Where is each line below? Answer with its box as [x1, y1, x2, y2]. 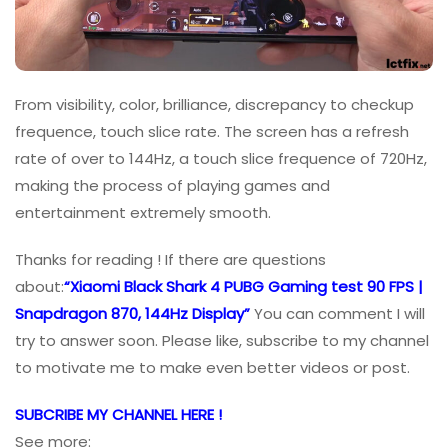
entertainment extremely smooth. [15, 202, 271, 224]
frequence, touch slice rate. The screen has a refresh [15, 121, 409, 143]
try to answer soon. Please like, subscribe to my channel [15, 330, 429, 352]
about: [15, 276, 64, 298]
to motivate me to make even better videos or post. [15, 357, 410, 379]
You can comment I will [250, 303, 425, 325]
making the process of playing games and [15, 175, 330, 197]
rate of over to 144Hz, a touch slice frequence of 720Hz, [15, 148, 427, 170]
